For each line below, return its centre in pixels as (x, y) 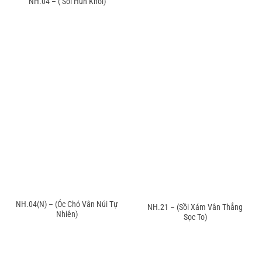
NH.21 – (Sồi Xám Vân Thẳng (195, 207)
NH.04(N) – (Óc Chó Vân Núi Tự (67, 204)
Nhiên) (67, 214)
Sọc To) (195, 217)
